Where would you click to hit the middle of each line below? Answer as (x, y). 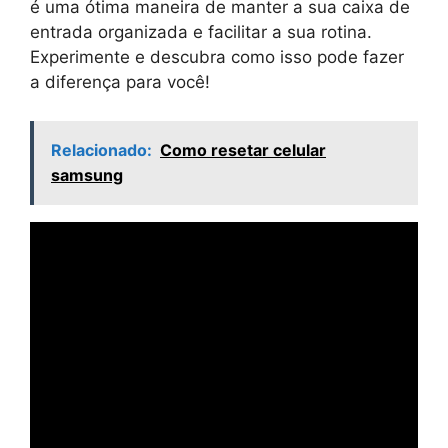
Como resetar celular (243, 149)
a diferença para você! (120, 82)
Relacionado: (101, 149)
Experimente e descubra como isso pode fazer (217, 57)
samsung (87, 174)
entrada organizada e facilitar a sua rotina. (201, 32)
